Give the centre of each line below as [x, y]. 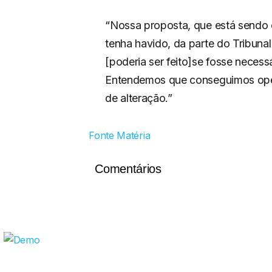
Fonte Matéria [120, 135]
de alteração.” [139, 98]
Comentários [128, 169]
